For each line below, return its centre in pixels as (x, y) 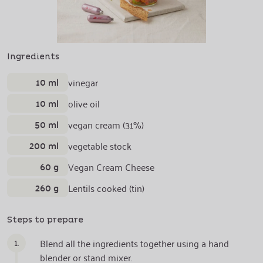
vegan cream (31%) (106, 124)
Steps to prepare (45, 220)
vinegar (83, 82)
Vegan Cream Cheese (111, 167)
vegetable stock (100, 146)
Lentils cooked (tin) (106, 188)
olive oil (84, 103)
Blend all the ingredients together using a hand (134, 243)
